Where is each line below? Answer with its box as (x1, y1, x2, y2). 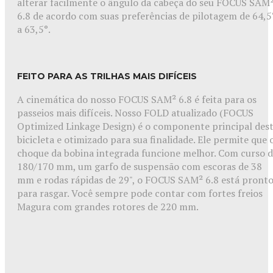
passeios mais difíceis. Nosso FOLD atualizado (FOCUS (17, 106, 253, 120)
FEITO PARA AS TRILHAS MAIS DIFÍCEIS (17, 70, 197, 82)
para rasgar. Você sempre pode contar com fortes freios (17, 186, 263, 200)
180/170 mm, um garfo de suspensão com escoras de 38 (17, 160, 262, 174)
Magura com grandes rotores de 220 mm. (17, 200, 199, 214)
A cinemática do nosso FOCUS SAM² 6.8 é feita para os (17, 93, 257, 107)
